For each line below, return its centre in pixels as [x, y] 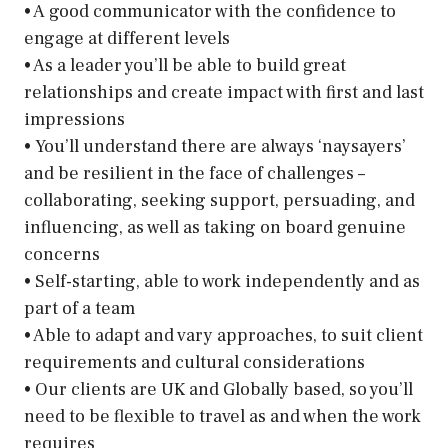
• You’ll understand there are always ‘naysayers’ [215, 146]
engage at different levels [127, 38]
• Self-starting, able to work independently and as [222, 281]
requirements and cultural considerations [194, 362]
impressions [74, 119]
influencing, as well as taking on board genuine [215, 227]
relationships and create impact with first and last [224, 92]
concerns [62, 254]
